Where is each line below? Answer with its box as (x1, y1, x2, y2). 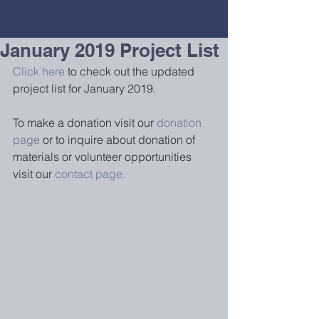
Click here (13, 64, 65, 78)
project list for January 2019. (13, 81, 156, 95)
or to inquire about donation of (40, 132, 198, 147)
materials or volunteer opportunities (13, 150, 194, 164)
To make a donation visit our (13, 115, 157, 130)
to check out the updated (65, 64, 197, 78)
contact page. (55, 167, 131, 181)
